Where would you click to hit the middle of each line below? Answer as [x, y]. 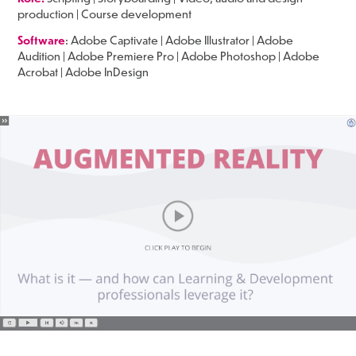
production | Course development [105, 14]
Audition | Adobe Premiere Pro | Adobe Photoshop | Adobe [169, 56]
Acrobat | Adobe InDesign [83, 72]
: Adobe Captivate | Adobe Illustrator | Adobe [180, 40]
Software [42, 40]
